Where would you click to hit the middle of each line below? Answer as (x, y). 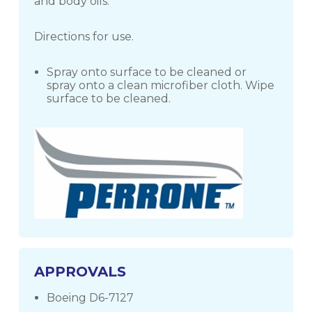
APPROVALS (80, 271)
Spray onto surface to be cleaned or (147, 72)
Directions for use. (84, 37)
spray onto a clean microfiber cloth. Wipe (161, 86)
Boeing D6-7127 (91, 297)
